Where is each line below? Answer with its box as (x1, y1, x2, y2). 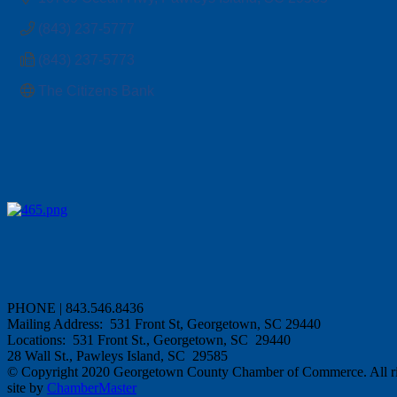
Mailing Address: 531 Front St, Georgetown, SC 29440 (7, 315, 324, 331)
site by (7, 379, 47, 395)
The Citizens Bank (38, 82, 158, 98)
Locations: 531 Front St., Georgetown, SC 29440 (7, 331, 291, 347)
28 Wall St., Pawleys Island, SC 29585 (7, 347, 228, 363)
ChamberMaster (47, 379, 136, 395)
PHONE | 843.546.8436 (7, 300, 147, 315)
